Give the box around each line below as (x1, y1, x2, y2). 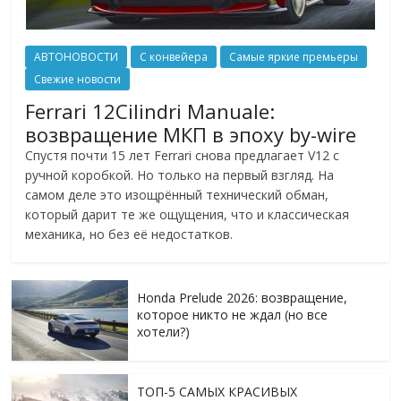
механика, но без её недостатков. (25, 225, 234, 243)
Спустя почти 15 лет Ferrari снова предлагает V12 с (25, 146, 340, 164)
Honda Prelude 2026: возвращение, (137, 288, 348, 306)
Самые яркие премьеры (229, 48, 359, 64)
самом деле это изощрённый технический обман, (25, 185, 329, 203)
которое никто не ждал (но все (137, 305, 328, 323)
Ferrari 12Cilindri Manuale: (25, 97, 276, 124)
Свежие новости (34, 71, 122, 87)
